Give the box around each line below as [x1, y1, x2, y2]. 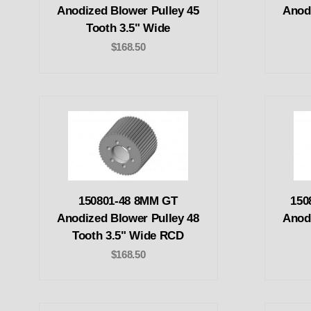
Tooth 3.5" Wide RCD [72, 228, 184, 242]
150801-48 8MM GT [78, 194, 178, 208]
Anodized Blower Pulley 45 [57, 4, 199, 18]
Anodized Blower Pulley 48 [57, 211, 199, 225]
